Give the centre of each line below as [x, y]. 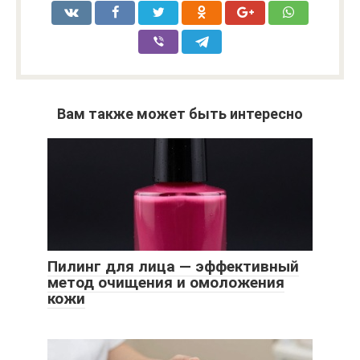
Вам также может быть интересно [180, 114]
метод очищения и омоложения [166, 283]
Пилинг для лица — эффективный [173, 267]
